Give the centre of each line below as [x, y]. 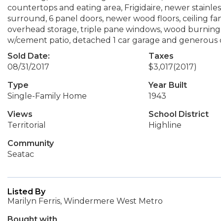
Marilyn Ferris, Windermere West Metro [85, 201]
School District [178, 114]
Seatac [21, 154]
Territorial [27, 125]
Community [31, 143]
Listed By [26, 192]
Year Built [167, 85]
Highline [165, 125]
